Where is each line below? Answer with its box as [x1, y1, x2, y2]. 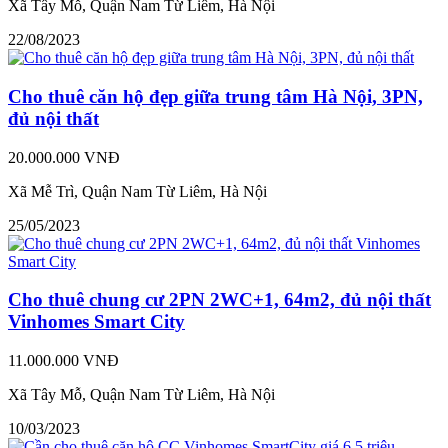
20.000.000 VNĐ [8, 148, 120, 166]
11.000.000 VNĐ [8, 352, 119, 369]
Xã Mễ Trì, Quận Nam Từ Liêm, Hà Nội [8, 182, 267, 200]
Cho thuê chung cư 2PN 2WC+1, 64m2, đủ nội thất [8, 289, 431, 311]
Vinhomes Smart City [8, 311, 185, 333]
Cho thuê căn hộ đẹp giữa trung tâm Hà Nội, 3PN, [8, 85, 423, 107]
